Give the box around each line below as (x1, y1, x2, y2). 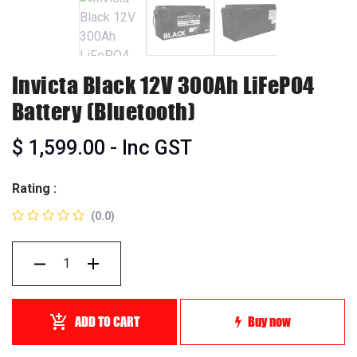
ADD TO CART (75, 312, 139, 331)
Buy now (247, 312, 291, 331)
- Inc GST (110, 136, 192, 159)
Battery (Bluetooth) (12, 94, 196, 128)
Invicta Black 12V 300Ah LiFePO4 (12, 68, 315, 102)
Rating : (12, 181, 57, 196)
